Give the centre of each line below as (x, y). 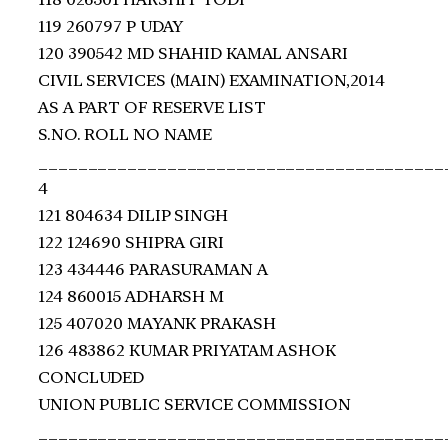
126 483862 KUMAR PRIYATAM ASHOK (187, 350)
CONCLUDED (91, 377)
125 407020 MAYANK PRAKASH (157, 323)
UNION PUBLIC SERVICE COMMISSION (194, 404)
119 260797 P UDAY (111, 26)
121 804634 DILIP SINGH (133, 215)
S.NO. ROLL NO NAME (125, 134)
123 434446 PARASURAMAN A (153, 269)
